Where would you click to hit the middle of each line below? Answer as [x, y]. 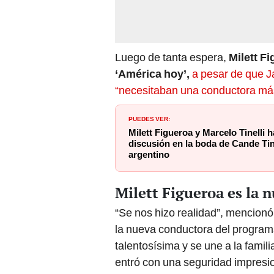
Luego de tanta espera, [172, 57]
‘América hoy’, [152, 73]
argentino [149, 154]
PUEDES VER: [149, 118]
